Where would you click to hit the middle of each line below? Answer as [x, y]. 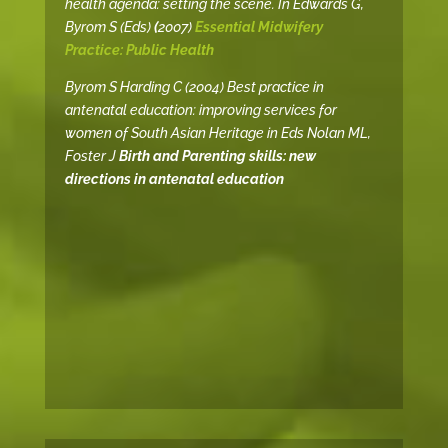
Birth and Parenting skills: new [217, 156]
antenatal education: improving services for [200, 110]
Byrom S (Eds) [109, 27]
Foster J [91, 156]
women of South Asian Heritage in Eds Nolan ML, [217, 133]
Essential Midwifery [258, 27]
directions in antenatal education [174, 179]
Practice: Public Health [140, 50]
